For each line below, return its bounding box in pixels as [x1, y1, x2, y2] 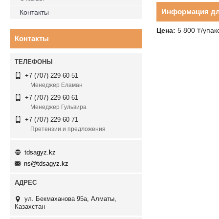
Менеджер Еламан [30, 82, 83, 89]
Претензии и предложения [30, 126, 106, 133]
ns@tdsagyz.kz [24, 160, 68, 168]
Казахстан [15, 203, 45, 211]
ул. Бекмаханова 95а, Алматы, [24, 195, 116, 203]
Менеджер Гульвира [30, 104, 87, 111]
